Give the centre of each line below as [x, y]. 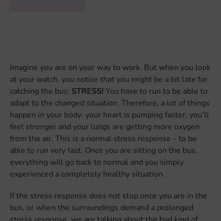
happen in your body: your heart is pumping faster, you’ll [110, 115]
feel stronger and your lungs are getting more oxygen [105, 127]
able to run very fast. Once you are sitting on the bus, [104, 150]
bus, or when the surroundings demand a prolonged [102, 207]
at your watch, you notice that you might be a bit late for [109, 79]
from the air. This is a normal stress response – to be [103, 138]
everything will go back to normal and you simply [97, 162]
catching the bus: [41, 91]
